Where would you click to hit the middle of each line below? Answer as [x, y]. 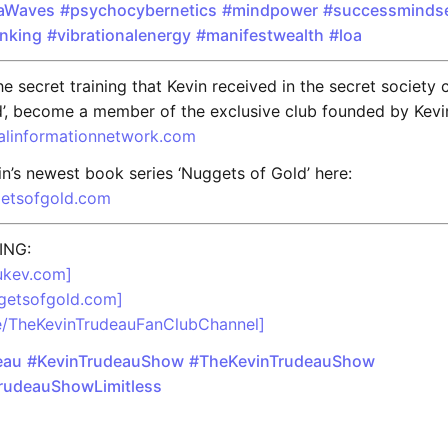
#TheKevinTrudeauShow [282, 361]
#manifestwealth [260, 35]
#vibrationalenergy [119, 35]
